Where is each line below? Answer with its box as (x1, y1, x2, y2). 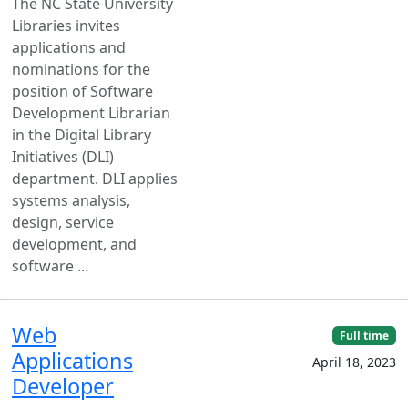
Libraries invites (12, 15, 120, 36)
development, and (12, 233, 137, 254)
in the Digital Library (12, 124, 151, 145)
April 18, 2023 (312, 352, 396, 371)
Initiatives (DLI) (12, 146, 114, 167)
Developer (12, 371, 114, 401)
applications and (12, 36, 126, 57)
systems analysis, (12, 189, 130, 210)
